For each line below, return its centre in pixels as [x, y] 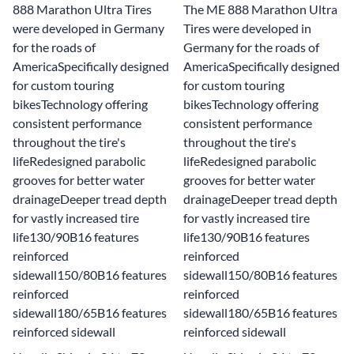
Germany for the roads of [251, 47]
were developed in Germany [88, 28]
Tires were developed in [247, 28]
